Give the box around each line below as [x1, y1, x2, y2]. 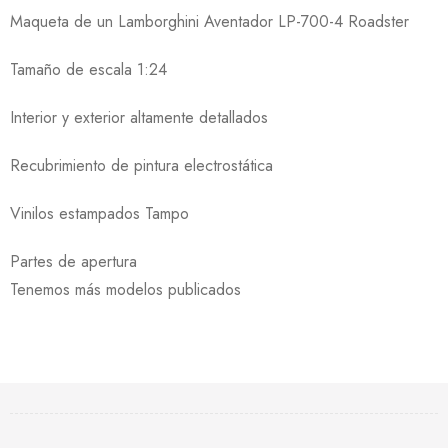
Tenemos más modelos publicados [10, 277, 241, 301]
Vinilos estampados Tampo [10, 201, 189, 225]
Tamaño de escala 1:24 [10, 57, 167, 81]
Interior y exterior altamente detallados [10, 105, 268, 129]
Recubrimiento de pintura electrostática [10, 153, 273, 177]
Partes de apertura [10, 249, 137, 273]
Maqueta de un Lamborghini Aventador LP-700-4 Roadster [10, 9, 409, 33]
